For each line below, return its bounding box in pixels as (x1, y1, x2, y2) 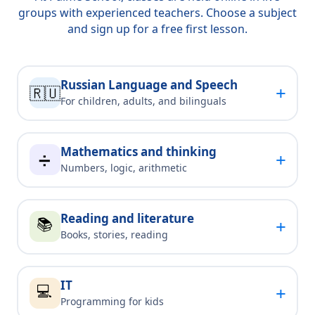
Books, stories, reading (60, 228, 168, 242)
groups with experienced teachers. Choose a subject (18, 4, 297, 20)
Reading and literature (60, 210, 194, 227)
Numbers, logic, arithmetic (60, 161, 187, 175)
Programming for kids (60, 295, 164, 309)
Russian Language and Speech (60, 77, 238, 94)
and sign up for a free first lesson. (67, 20, 247, 37)
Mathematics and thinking (60, 143, 217, 160)
